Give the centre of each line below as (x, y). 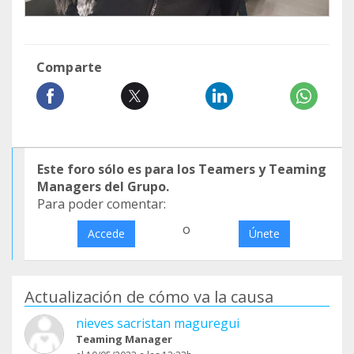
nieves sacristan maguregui (158, 324)
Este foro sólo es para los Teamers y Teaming (182, 169)
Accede (106, 234)
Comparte (70, 68)
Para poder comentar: (102, 204)
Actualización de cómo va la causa (149, 297)
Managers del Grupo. (103, 187)
